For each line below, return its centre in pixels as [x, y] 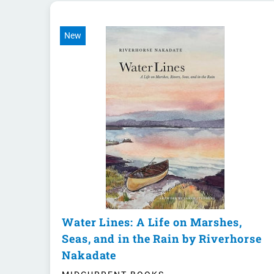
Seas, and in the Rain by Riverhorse [162, 239]
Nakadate [89, 255]
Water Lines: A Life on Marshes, [152, 222]
